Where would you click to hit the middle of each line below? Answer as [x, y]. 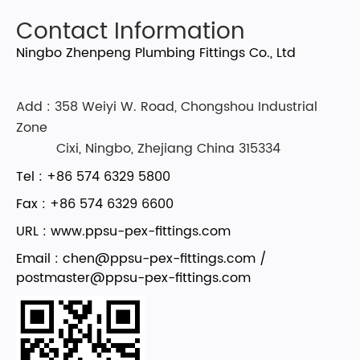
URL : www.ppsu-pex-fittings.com [123, 231]
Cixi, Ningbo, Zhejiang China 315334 [148, 149]
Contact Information [131, 32]
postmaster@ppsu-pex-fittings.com [133, 278]
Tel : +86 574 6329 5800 [93, 177]
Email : [39, 259]
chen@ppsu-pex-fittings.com [159, 259]
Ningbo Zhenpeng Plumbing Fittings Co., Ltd [156, 53]
